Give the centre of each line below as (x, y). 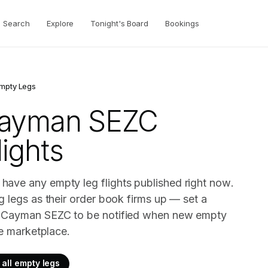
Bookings (182, 23)
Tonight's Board (120, 23)
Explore (60, 23)
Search (16, 23)
